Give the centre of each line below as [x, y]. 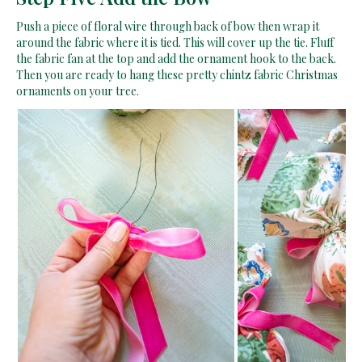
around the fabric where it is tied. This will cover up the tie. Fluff [175, 42]
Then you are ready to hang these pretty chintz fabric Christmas [177, 74]
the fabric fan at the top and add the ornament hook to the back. [176, 58]
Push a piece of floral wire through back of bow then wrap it [168, 26]
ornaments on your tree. [78, 90]
